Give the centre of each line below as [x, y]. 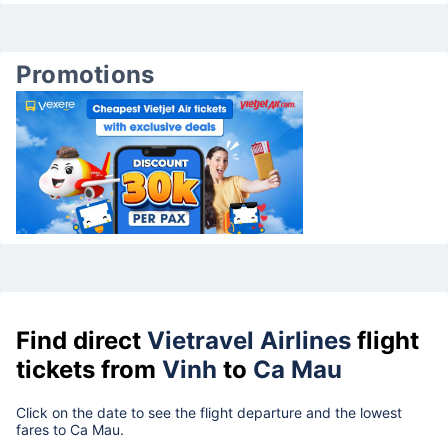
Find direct [81, 340]
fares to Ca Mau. [72, 429]
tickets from [89, 369]
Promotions [85, 74]
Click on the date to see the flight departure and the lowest [209, 412]
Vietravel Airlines [249, 340]
